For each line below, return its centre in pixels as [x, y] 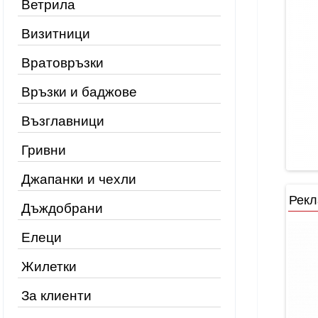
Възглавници [63, 121]
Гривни [44, 150]
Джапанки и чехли [79, 179]
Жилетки [49, 267]
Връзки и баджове [79, 92]
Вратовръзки [62, 63]
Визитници [56, 34]
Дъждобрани [62, 208]
